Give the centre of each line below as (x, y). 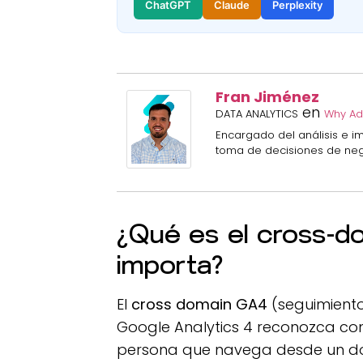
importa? (171, 265)
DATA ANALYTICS (257, 114)
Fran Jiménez (268, 97)
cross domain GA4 (200, 305)
